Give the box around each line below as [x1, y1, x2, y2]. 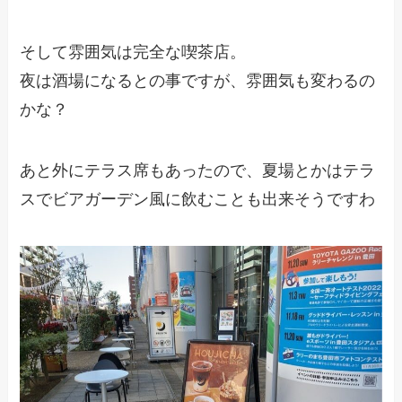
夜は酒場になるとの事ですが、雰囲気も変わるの [20, 71, 376, 90]
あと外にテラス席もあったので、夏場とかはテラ [20, 161, 376, 179]
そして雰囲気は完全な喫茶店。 [20, 42, 247, 61]
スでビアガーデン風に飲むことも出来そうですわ [20, 189, 376, 208]
